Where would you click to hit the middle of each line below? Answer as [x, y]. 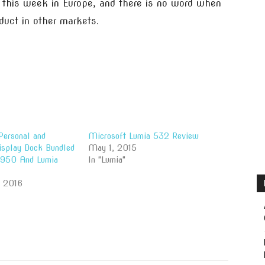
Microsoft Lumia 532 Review [144, 136]
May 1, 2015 [113, 148]
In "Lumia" [107, 160]
